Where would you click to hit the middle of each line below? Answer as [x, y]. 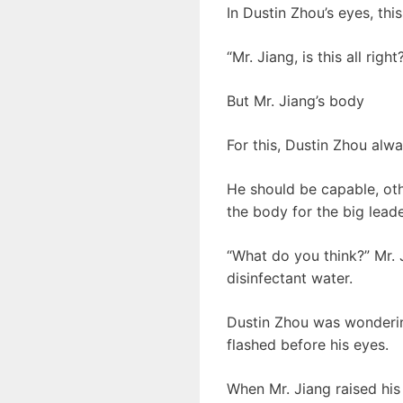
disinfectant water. [290, 278]
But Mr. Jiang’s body [296, 100]
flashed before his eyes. [308, 344]
